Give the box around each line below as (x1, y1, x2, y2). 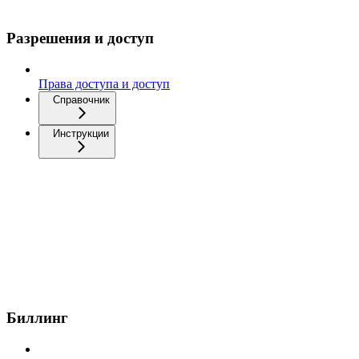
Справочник (53, 93, 110, 106)
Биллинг (6, 309, 68, 327)
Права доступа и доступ (38, 76, 170, 91)
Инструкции (53, 127, 109, 139)
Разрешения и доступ (6, 30, 154, 47)
